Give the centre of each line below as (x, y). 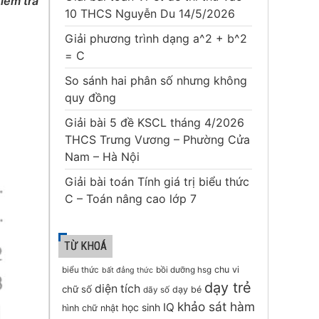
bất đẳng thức (127, 270)
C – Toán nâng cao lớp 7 (130, 199)
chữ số (77, 289)
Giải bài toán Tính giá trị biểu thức (157, 182)
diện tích (117, 289)
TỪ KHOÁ (85, 246)
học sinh (141, 307)
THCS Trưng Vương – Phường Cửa (157, 140)
